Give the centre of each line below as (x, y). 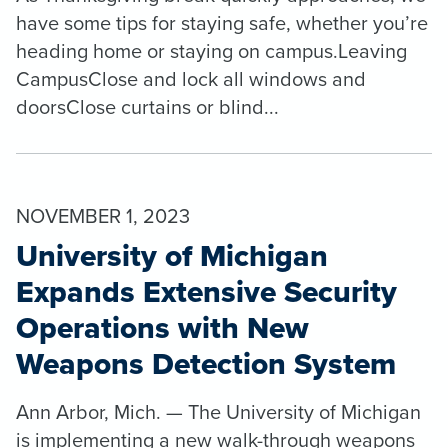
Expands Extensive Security (206, 291)
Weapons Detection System (206, 363)
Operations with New (162, 327)
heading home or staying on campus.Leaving (211, 50)
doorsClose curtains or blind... (147, 106)
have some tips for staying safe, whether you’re (222, 22)
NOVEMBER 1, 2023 (103, 215)
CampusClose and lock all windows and (191, 78)
